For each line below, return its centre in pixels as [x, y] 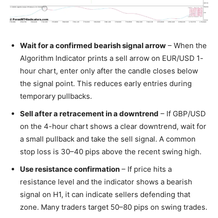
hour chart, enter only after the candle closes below [109, 71]
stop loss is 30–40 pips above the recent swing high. [111, 152]
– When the [186, 46]
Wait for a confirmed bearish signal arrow [93, 46]
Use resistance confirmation [70, 169]
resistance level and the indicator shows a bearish [106, 182]
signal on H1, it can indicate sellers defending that [105, 195]
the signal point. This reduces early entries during [106, 84]
